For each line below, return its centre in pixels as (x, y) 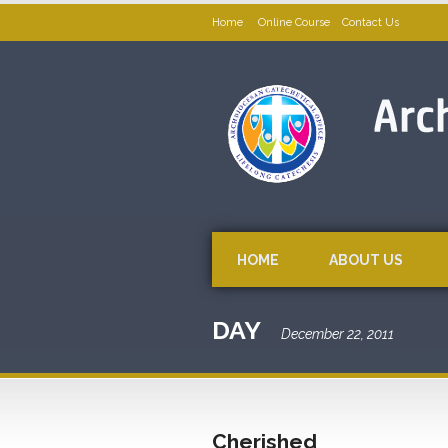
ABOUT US (366, 260)
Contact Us (370, 22)
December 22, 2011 (337, 334)
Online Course (294, 22)
